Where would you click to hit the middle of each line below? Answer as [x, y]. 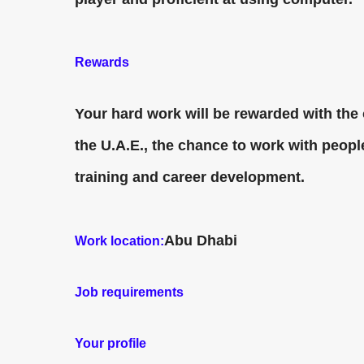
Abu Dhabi [201, 240]
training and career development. [190, 177]
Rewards [102, 62]
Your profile [110, 343]
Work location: [119, 241]
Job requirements [129, 292]
